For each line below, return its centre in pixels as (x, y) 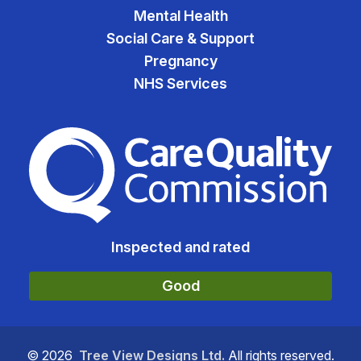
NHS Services (180, 83)
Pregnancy (180, 61)
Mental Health (180, 16)
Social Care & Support (180, 38)
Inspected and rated (180, 247)
